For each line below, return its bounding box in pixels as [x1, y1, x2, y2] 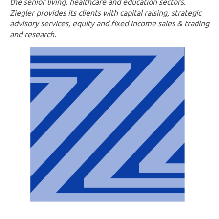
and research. [10, 30, 56, 39]
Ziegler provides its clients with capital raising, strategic [10, 8, 201, 18]
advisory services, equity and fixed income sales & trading [10, 19, 209, 28]
